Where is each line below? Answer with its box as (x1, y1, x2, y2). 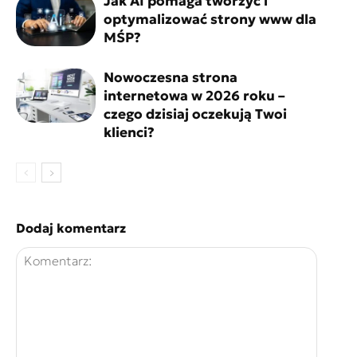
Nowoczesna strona (104, 68, 237, 86)
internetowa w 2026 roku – (104, 86, 285, 104)
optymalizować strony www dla (104, 10, 316, 28)
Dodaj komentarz (16, 219, 126, 236)
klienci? (104, 123, 155, 141)
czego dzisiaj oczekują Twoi (104, 104, 287, 123)
